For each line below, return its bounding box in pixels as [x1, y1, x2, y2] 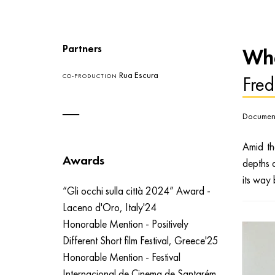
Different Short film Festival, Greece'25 [63, 233, 219, 247]
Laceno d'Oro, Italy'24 [63, 200, 157, 214]
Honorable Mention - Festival [63, 250, 180, 264]
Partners [63, 41, 102, 55]
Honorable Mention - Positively [63, 217, 188, 231]
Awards [63, 152, 104, 169]
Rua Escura [117, 69, 158, 81]
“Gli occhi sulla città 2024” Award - [63, 184, 211, 198]
